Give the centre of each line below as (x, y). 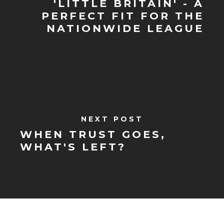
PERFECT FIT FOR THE (122, 15)
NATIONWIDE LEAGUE (125, 28)
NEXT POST (112, 119)
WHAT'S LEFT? (73, 147)
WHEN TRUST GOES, (93, 134)
